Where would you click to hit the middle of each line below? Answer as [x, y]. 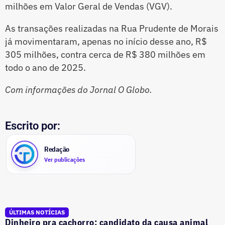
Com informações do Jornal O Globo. [79, 89]
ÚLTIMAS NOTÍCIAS [37, 212]
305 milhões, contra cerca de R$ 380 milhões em [105, 54]
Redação [57, 149]
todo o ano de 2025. [45, 67]
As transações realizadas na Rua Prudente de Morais [112, 28]
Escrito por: [33, 126]
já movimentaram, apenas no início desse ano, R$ [106, 41]
